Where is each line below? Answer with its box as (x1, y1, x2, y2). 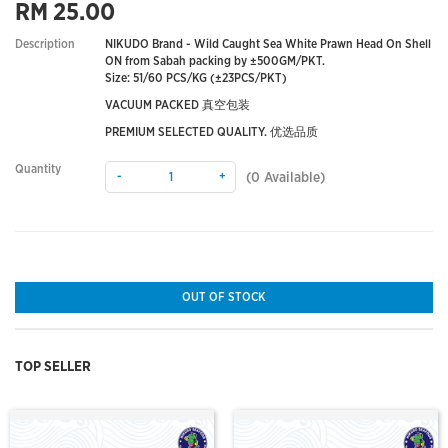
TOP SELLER (15, 360, 91, 374)
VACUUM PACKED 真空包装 (105, 99, 250, 111)
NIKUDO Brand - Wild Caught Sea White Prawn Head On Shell (105, 38, 431, 50)
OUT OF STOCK (182, 291, 266, 303)
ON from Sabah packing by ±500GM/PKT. (105, 55, 325, 67)
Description (15, 38, 75, 50)
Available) (260, 171, 326, 185)
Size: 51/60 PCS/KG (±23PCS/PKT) (105, 72, 287, 84)
